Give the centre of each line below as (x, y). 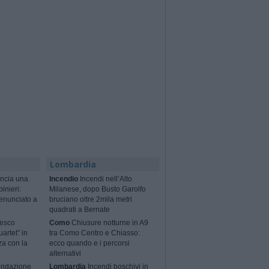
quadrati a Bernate (80, 210)
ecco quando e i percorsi (90, 243)
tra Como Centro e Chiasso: (95, 233)
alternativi (65, 254)
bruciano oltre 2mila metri (91, 200)
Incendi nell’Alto (105, 179)
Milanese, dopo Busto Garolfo (98, 189)
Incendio (64, 179)
